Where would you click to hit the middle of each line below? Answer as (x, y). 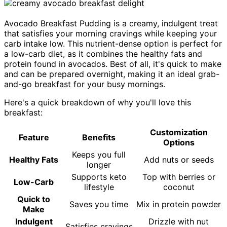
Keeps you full (99, 155)
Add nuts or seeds (179, 160)
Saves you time (99, 204)
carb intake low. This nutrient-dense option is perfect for (113, 44)
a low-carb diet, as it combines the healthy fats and (103, 54)
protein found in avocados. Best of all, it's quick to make (113, 64)
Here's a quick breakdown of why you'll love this (98, 103)
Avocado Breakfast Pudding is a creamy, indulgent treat (111, 24)
